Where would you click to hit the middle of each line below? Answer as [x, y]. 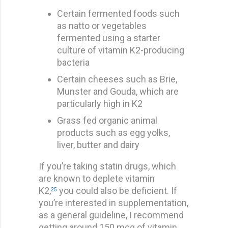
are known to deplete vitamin [97, 178]
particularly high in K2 [100, 103]
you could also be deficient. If [117, 190]
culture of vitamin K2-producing [121, 50]
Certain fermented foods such [118, 13]
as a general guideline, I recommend [111, 215]
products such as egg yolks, [113, 132]
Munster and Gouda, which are [118, 91]
